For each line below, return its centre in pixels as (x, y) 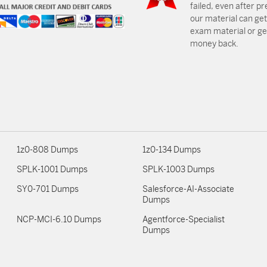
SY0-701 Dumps (48, 189)
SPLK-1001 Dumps (52, 170)
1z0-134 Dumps (171, 150)
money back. (214, 44)
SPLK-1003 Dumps (178, 170)
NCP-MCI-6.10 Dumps (59, 220)
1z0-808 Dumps (48, 150)
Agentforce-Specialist (183, 220)
